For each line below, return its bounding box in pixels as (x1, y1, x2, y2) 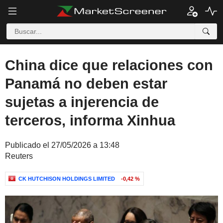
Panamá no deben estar (5, 76, 167, 92)
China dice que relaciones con (5, 57, 213, 73)
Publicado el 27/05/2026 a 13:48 (5, 141, 119, 149)
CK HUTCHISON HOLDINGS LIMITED (18, 176, 115, 182)
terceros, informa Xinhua (5, 112, 175, 128)
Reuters (5, 152, 33, 160)
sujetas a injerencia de (5, 94, 159, 110)
